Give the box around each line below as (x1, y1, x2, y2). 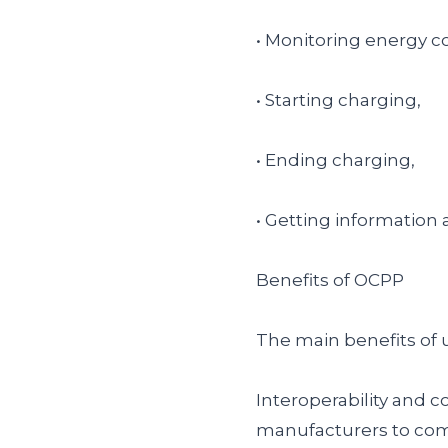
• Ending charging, (256, 149, 415, 170)
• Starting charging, (256, 89, 421, 110)
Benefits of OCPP (256, 269, 404, 290)
